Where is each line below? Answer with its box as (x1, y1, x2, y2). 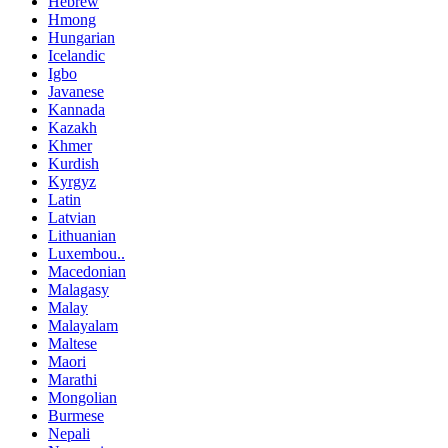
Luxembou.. (48, 245, 125, 263)
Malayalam (48, 317, 118, 335)
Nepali (48, 425, 90, 443)
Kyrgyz (48, 173, 96, 191)
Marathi (48, 371, 97, 389)
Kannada (48, 101, 105, 119)
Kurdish (48, 155, 99, 173)
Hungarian (48, 29, 115, 47)
